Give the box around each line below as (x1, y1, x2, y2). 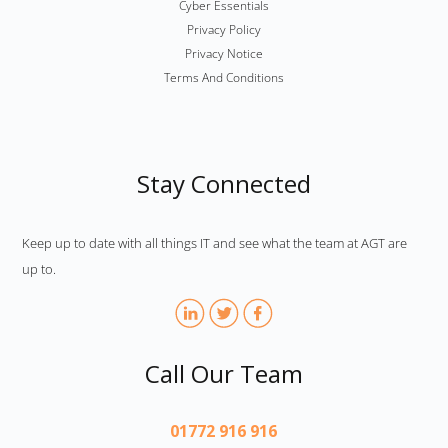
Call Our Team (144, 356, 303, 390)
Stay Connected (136, 166, 311, 200)
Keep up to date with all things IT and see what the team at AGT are (22, 233, 408, 252)
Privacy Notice (184, 44, 263, 62)
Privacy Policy (186, 20, 261, 38)
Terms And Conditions (163, 68, 284, 86)
